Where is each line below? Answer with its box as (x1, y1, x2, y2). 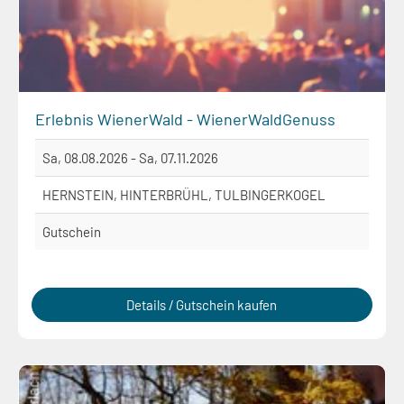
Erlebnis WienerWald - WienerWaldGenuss (35, 109, 335, 130)
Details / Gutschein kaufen (126, 297, 278, 314)
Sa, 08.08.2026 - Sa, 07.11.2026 (42, 150, 218, 167)
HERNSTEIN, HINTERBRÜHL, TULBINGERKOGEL (42, 187, 326, 204)
